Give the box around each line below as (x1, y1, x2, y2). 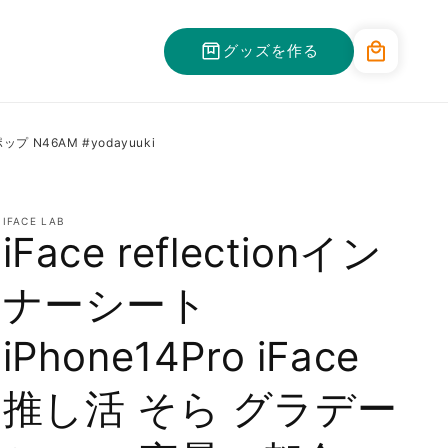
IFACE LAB (2, 215, 66, 228)
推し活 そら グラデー (2, 384, 398, 434)
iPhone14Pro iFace (2, 332, 360, 382)
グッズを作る (223, 41, 319, 61)
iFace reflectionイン (2, 228, 383, 278)
